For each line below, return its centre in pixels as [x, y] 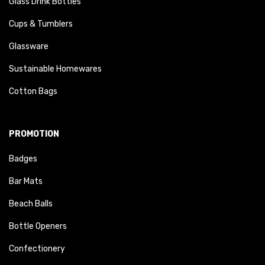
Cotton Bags [33, 91]
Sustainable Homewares [55, 69]
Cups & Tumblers [41, 24]
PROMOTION [34, 134]
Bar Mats [26, 181]
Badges [23, 159]
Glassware [29, 46]
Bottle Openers [38, 226]
